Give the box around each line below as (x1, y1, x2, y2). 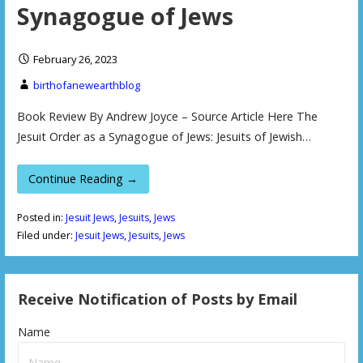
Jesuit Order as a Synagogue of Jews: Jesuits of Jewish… (16, 129, 311, 145)
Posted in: (16, 211, 66, 225)
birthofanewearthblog (32, 78, 140, 93)
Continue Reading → (28, 170, 138, 186)
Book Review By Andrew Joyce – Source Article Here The (16, 109, 318, 125)
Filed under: (16, 228, 75, 243)
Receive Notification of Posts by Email (18, 289, 298, 310)
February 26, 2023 (32, 52, 117, 67)
